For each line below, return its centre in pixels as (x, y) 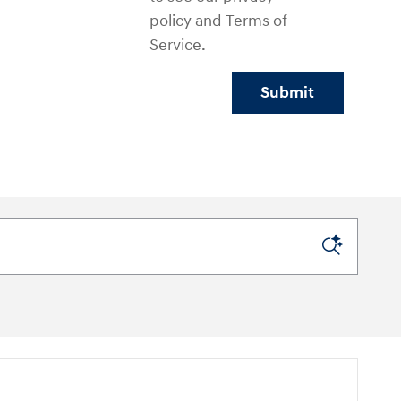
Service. (177, 45)
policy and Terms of (218, 21)
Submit (288, 92)
